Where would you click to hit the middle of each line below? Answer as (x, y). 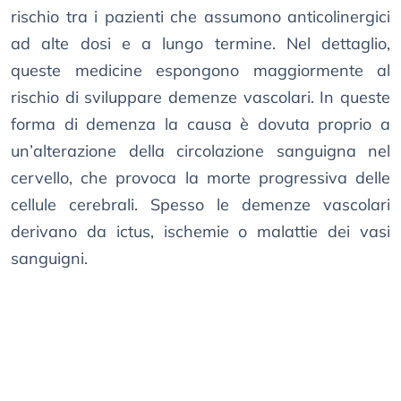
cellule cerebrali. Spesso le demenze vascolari (200, 205)
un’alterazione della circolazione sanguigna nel (200, 151)
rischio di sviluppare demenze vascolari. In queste (200, 98)
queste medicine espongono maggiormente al (200, 71)
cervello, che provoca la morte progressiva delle (200, 178)
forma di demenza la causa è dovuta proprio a (200, 124)
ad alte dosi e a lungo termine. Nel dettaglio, (200, 44)
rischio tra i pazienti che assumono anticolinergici (200, 17)
